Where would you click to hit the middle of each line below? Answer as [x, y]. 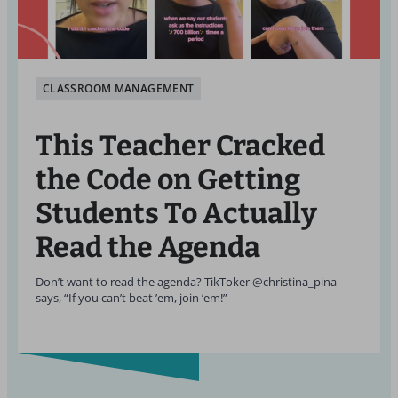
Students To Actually [176, 213]
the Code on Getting [168, 179]
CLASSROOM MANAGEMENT [119, 88]
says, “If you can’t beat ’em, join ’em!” [131, 298]
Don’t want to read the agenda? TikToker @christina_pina [186, 282]
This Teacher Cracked [180, 146]
